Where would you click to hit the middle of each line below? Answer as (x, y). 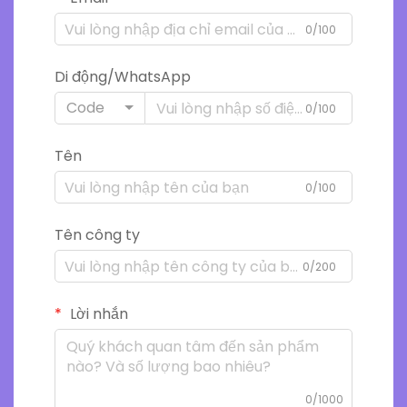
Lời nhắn (97, 314)
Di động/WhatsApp (123, 77)
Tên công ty (97, 235)
